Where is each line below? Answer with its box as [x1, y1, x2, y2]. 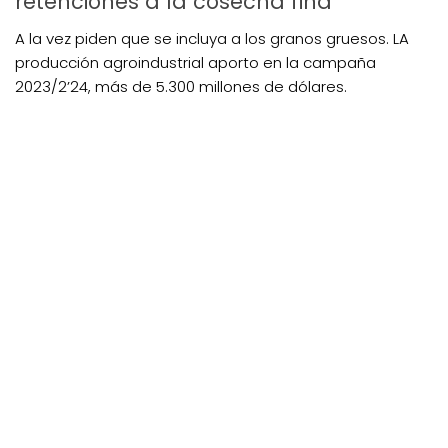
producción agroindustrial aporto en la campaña [15, 51, 376, 73]
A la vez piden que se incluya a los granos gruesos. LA [15, 27, 409, 49]
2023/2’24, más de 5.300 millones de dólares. [15, 75, 347, 97]
